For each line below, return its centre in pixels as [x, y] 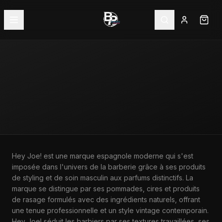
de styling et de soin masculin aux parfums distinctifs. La [103, 178]
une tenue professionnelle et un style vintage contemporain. [110, 210]
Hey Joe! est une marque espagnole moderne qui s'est [103, 156]
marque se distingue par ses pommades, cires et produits [106, 189]
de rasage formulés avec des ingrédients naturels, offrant [106, 199]
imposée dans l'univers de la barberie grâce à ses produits [109, 167]
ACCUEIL [27, 138]
